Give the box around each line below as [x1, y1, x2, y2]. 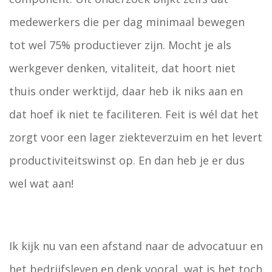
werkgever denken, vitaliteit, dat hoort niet [9, 61, 236, 75]
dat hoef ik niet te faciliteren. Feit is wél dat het [9, 107, 259, 121]
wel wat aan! [9, 176, 73, 191]
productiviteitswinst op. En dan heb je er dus [9, 153, 245, 168]
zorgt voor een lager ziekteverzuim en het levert [9, 130, 262, 144]
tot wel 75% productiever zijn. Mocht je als [9, 38, 231, 52]
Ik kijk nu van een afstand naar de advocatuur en [9, 239, 263, 253]
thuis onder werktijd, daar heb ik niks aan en [9, 84, 243, 98]
